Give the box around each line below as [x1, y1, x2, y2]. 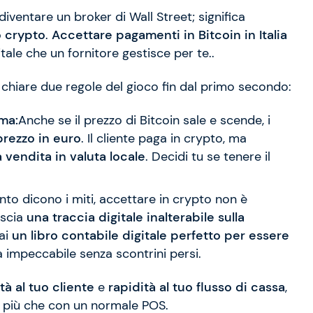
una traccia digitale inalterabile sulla [26, 209, 245, 225]
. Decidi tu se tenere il [145, 149, 270, 165]
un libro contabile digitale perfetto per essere [11, 227, 289, 243]
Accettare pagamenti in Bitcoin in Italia [52, 27, 287, 43]
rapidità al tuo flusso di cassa [108, 279, 285, 295]
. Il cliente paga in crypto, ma [80, 131, 247, 147]
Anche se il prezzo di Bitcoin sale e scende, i [17, 112, 270, 129]
